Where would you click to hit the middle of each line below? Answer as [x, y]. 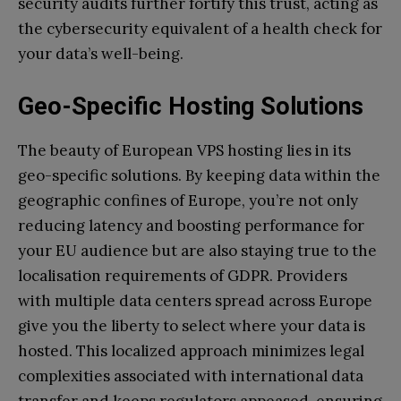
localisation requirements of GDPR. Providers [183, 275]
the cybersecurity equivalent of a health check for [200, 28]
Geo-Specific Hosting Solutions [191, 106]
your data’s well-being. [101, 53]
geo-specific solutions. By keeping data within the [199, 175]
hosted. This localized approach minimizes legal [191, 350]
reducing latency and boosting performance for [191, 225]
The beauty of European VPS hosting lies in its [184, 150]
